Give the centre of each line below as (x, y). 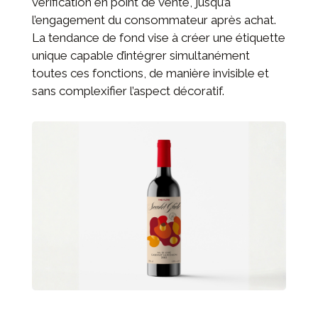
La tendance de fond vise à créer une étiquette (159, 37)
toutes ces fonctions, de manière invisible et (150, 73)
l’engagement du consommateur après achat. (154, 20)
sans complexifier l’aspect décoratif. (128, 91)
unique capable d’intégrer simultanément (141, 55)
